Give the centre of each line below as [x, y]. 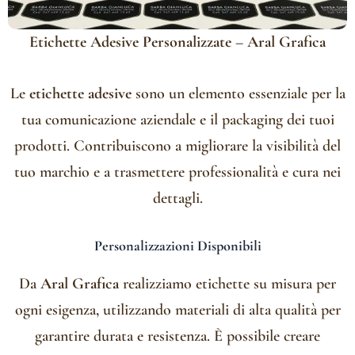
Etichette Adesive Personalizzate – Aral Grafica [177, 42]
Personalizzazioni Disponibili [177, 246]
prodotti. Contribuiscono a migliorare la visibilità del [177, 146]
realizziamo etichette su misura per [227, 284]
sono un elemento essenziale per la [238, 94]
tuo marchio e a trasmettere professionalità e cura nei [177, 172]
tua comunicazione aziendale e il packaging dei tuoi [177, 120]
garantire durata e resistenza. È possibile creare [177, 336]
